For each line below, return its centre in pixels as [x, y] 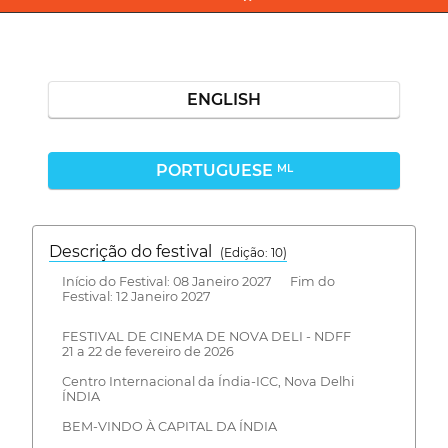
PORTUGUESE [216, 170]
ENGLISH [224, 99]
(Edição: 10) [253, 252]
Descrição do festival [134, 251]
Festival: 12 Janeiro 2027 [136, 296]
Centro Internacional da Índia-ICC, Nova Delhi [207, 382]
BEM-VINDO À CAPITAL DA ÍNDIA [169, 427]
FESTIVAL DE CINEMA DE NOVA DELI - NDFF [206, 337]
